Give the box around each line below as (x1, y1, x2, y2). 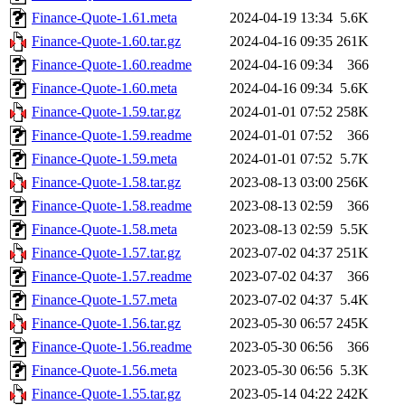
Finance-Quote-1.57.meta (32, 291, 177, 307)
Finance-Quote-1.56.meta (32, 362, 177, 378)
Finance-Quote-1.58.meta (32, 221, 177, 237)
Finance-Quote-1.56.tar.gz (32, 315, 181, 331)
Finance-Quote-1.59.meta (32, 150, 177, 166)
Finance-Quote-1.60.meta (32, 80, 177, 96)
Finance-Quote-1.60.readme (32, 56, 192, 72)
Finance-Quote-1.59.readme (32, 127, 192, 143)
